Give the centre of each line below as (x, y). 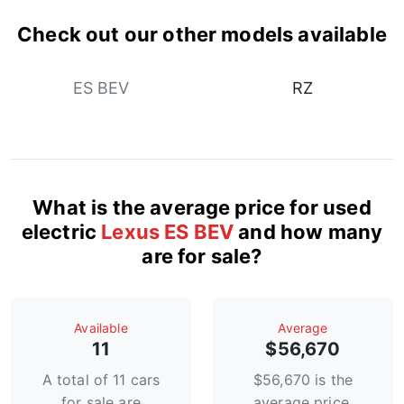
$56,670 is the (303, 380)
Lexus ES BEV (168, 232)
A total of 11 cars (101, 380)
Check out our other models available (202, 35)
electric (61, 232)
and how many (308, 232)
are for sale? (202, 257)
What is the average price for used (202, 208)
